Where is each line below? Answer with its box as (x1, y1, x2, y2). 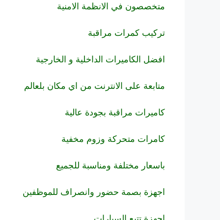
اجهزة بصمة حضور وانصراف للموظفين (23, 186, 165, 197)
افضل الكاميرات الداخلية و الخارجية (36, 54, 165, 64)
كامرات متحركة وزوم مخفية (61, 133, 165, 144)
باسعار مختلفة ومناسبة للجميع (56, 160, 165, 170)
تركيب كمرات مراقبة (88, 27, 165, 38)
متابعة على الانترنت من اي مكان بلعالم (24, 80, 165, 91)
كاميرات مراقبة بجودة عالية (65, 107, 165, 117)
